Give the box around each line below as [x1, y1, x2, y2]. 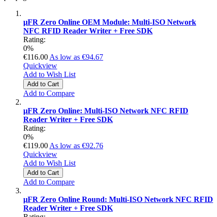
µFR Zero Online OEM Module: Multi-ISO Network [23, 17, 196, 26]
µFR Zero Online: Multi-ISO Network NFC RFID [23, 106, 188, 115]
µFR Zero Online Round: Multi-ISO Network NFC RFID [23, 195, 213, 203]
